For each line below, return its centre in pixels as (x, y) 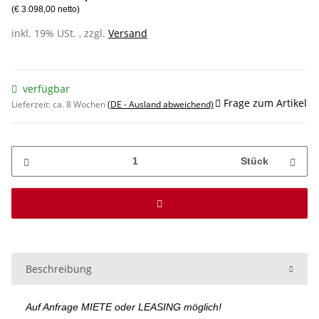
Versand (128, 33)
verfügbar (46, 88)
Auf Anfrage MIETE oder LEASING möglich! (124, 307)
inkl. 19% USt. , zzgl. (60, 33)
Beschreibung (59, 268)
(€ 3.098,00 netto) (46, 9)
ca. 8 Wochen (80, 104)
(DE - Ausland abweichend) (161, 104)
